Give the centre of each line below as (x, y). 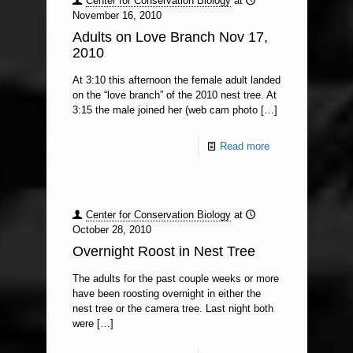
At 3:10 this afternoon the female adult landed (176, 80)
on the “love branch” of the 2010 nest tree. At (174, 95)
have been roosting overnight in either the (166, 294)
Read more (244, 146)
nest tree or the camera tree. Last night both (173, 308)
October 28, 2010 (111, 230)
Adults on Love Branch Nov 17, (170, 37)
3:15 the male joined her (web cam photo (165, 110)
